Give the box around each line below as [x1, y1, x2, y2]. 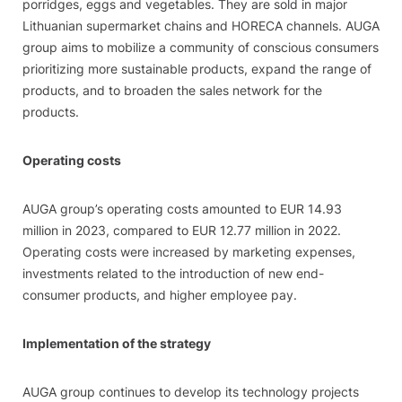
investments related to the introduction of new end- [22, 266, 324, 281]
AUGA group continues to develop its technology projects [22, 384, 359, 399]
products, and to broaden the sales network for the [22, 83, 322, 98]
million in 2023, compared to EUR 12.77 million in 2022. [22, 223, 341, 238]
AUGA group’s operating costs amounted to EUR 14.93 [22, 201, 342, 216]
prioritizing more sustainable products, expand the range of [22, 61, 371, 76]
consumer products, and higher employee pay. [22, 287, 297, 302]
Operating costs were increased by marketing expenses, [22, 244, 355, 259]
